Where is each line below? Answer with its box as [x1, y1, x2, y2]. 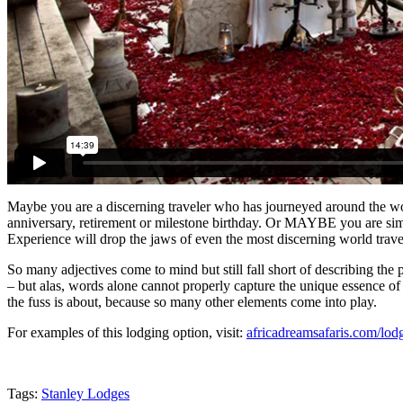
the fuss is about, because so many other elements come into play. [7, 293, 377, 309]
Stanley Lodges [41, 385, 130, 401]
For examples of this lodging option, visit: [7, 324, 246, 340]
